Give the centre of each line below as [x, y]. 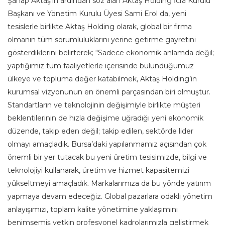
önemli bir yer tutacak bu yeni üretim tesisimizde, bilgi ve [107, 157]
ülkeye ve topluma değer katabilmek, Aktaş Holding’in [102, 79]
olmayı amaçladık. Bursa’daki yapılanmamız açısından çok [107, 144]
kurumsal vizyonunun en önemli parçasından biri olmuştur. [109, 92]
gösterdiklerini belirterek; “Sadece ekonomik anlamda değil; [111, 53]
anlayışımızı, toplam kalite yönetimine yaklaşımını [93, 210]
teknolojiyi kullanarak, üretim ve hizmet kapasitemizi [98, 171]
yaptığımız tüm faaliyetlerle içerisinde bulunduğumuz [101, 66]
